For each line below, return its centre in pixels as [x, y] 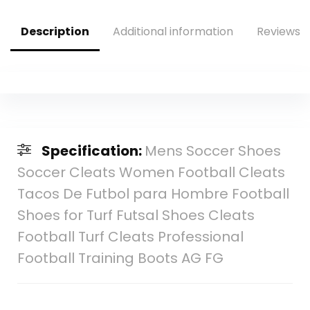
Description [55, 31]
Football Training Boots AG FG [120, 258]
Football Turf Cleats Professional [130, 236]
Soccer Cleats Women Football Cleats [151, 172]
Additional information [173, 31]
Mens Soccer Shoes [212, 151]
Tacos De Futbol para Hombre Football [153, 193]
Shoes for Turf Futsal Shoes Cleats [136, 215]
